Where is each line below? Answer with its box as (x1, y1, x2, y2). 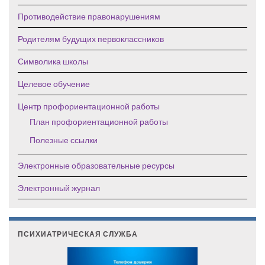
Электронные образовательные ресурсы (18, 160, 174, 171)
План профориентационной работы (30, 117, 168, 127)
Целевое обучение (18, 79, 90, 89)
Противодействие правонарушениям (18, 11, 160, 22)
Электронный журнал (18, 183, 100, 193)
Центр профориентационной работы (18, 101, 160, 112)
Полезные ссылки (30, 135, 98, 146)
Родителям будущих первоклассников (18, 34, 164, 44)
